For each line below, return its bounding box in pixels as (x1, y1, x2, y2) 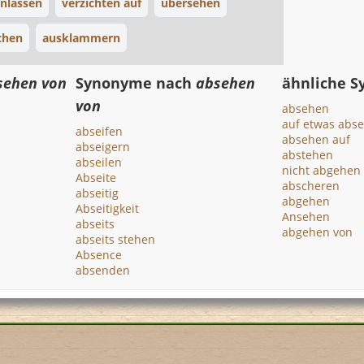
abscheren (281, 178, 340, 193)
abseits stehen (76, 232, 156, 247)
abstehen (281, 147, 333, 162)
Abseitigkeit (76, 201, 140, 216)
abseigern (76, 139, 131, 154)
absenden (76, 262, 131, 278)
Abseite (76, 170, 117, 185)
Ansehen (281, 209, 330, 224)
